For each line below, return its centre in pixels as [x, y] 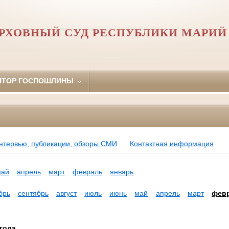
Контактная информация [171, 144]
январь [122, 172]
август [66, 193]
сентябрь [33, 193]
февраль [88, 172]
